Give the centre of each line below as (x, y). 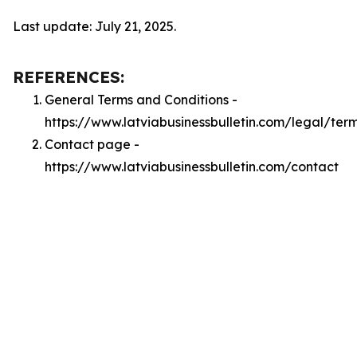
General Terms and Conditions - (141, 100)
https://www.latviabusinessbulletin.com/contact (192, 167)
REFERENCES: (69, 77)
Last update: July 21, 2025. (94, 26)
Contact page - (92, 144)
